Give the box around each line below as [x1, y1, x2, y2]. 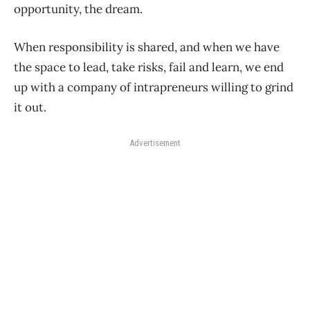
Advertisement [129, 138, 181, 149]
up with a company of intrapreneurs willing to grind [14, 80, 293, 95]
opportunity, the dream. [14, 1, 143, 17]
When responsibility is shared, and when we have [14, 39, 280, 55]
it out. [14, 100, 46, 116]
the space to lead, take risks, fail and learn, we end [14, 60, 284, 75]
